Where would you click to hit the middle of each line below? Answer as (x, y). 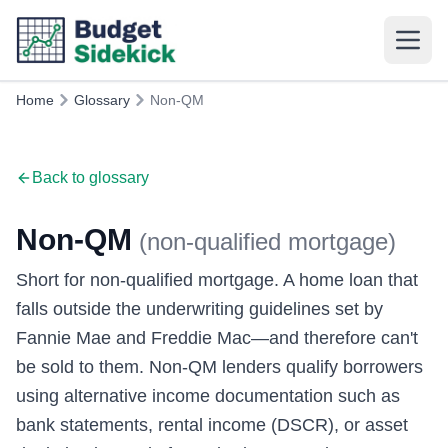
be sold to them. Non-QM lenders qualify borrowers (219, 367)
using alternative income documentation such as (208, 396)
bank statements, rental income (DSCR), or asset (212, 425)
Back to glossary (90, 177)
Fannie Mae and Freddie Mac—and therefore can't (217, 338)
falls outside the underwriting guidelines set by (199, 309)
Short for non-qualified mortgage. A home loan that (217, 280)
